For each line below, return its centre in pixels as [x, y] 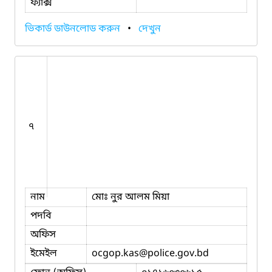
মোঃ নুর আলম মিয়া [131, 197]
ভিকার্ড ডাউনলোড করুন [74, 29]
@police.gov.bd [174, 253]
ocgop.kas [115, 253]
